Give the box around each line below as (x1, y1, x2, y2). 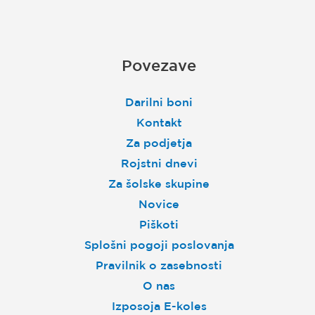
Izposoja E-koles (111, 300, 207, 313)
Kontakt (136, 116, 182, 129)
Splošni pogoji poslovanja (84, 238, 234, 252)
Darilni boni (125, 96, 193, 109)
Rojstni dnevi (120, 157, 198, 170)
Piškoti (139, 218, 179, 231)
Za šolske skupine (108, 177, 210, 191)
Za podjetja (126, 136, 192, 150)
